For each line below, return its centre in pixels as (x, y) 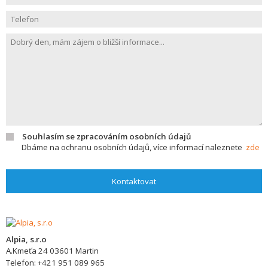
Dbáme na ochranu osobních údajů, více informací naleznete (134, 147)
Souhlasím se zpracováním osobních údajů (106, 136)
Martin (87, 251)
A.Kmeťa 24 (27, 251)
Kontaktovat (134, 181)
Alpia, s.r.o (26, 239)
